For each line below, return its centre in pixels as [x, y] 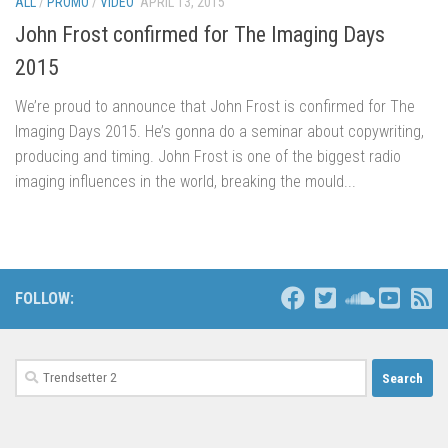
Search [36, 370]
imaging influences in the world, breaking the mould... [185, 182]
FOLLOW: [44, 299]
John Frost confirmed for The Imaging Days [200, 35]
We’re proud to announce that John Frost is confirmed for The [215, 107]
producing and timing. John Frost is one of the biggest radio [208, 157]
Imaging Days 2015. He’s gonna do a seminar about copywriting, [219, 132]
